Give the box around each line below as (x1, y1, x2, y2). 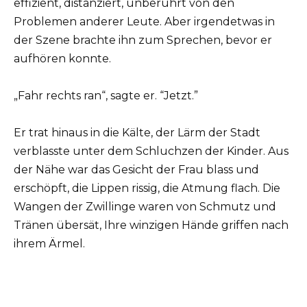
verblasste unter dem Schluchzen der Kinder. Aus (14, 145, 288, 158)
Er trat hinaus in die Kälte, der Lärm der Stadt (14, 126, 260, 140)
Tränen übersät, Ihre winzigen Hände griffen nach (14, 219, 288, 232)
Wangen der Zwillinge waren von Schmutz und (14, 200, 276, 214)
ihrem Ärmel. (14, 237, 85, 251)
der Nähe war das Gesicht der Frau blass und (14, 163, 259, 177)
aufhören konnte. (14, 51, 111, 65)
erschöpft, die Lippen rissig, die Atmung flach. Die (14, 182, 280, 195)
